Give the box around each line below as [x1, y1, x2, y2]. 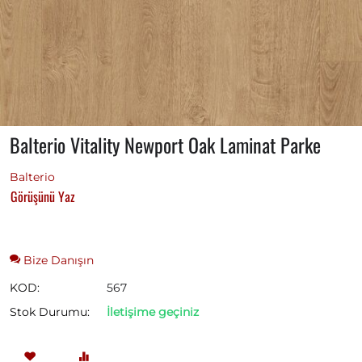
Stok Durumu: [10, 305, 90, 320]
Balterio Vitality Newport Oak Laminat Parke [10, 130, 321, 160]
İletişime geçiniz [107, 305, 199, 320]
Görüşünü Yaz [11, 187, 75, 207]
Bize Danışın [20, 253, 94, 268]
